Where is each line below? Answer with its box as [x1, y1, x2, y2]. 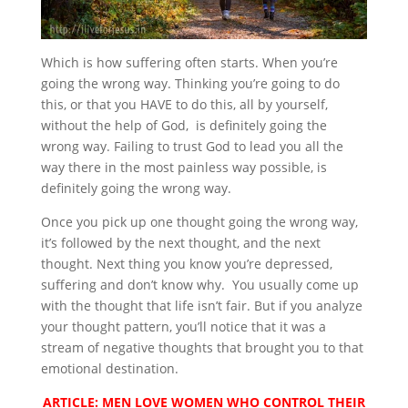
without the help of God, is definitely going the [40, 116, 327, 134]
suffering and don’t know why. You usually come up [40, 275, 359, 293]
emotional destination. [40, 359, 178, 377]
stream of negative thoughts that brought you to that [40, 338, 363, 356]
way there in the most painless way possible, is [40, 158, 327, 176]
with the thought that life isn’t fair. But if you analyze [40, 296, 362, 314]
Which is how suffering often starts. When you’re [40, 53, 338, 71]
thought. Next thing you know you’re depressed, [40, 254, 332, 272]
